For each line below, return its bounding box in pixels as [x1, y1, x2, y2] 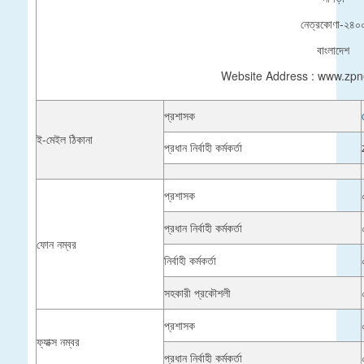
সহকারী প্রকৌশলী [164, 284, 231, 301]
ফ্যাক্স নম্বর [37, 332, 80, 349]
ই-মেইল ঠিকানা [37, 130, 93, 147]
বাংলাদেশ [317, 41, 349, 58]
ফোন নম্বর [37, 235, 76, 252]
